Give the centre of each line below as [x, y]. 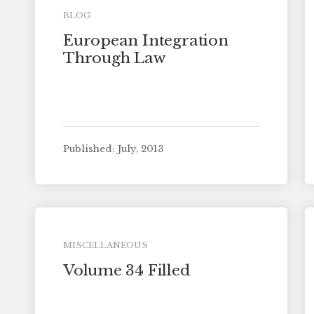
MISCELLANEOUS [105, 245]
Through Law [114, 58]
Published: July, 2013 [113, 149]
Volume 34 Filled [126, 270]
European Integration [145, 40]
